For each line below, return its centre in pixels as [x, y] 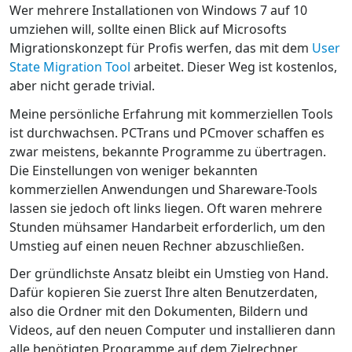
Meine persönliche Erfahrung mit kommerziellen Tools [171, 114]
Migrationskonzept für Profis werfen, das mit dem [161, 48]
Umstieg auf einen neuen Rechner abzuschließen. [157, 246]
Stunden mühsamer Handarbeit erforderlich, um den [167, 227]
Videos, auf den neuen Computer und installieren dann [172, 330]
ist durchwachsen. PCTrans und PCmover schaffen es [167, 132]
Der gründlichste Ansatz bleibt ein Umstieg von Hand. [169, 274]
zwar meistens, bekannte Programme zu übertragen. [168, 151]
